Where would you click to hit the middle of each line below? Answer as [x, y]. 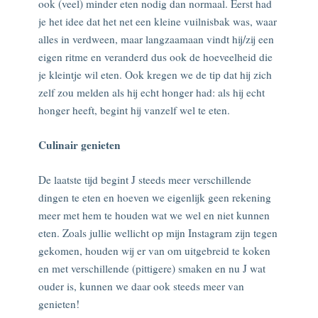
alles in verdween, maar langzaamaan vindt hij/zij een [156, 39]
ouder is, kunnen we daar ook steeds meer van [141, 286]
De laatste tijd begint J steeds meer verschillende [145, 179]
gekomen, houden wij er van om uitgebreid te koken [154, 250]
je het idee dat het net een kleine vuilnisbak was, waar [158, 21]
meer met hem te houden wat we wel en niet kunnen [154, 215]
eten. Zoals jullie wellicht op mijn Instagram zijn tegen [158, 232]
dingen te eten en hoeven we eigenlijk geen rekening [155, 197]
